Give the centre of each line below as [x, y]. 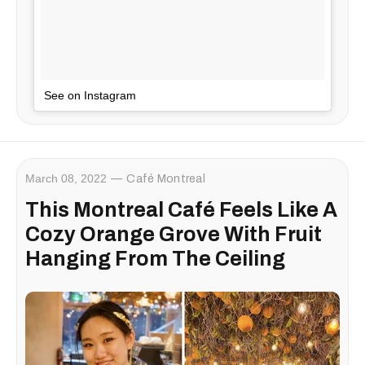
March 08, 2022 [66, 178]
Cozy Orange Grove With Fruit [174, 234]
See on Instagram [90, 95]
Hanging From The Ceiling [155, 258]
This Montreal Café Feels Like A [181, 209]
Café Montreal [166, 178]
